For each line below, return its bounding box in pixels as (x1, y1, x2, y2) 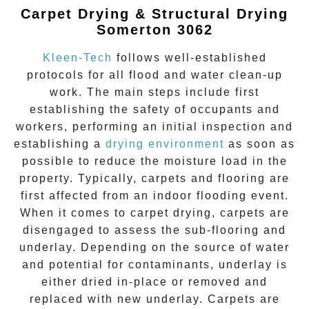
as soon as (224, 138, 295, 150)
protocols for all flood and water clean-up (26, 69, 283, 81)
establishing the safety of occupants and (29, 103, 280, 116)
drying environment (106, 138, 224, 150)
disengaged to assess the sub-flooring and (23, 224, 286, 237)
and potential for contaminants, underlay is (21, 259, 288, 271)
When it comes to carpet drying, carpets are (19, 207, 290, 219)
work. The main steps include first (50, 86, 259, 99)
